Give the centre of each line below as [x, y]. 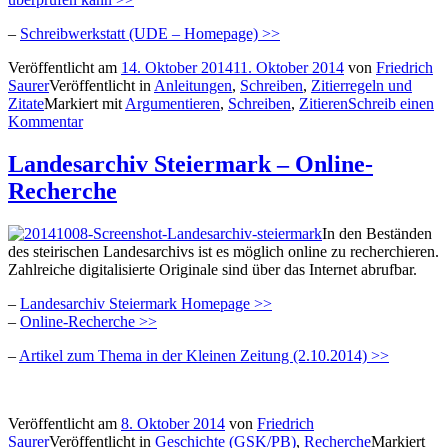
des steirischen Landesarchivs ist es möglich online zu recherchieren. [223, 251]
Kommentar [45, 122]
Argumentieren [172, 104]
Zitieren [323, 104]
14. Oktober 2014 [177, 68]
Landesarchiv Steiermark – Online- [190, 164]
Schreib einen [391, 104]
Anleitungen [193, 86]
